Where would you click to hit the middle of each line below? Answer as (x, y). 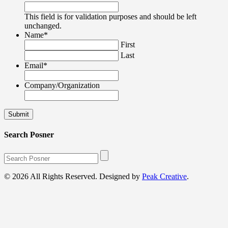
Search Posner (29, 134)
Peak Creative (164, 177)
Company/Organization (62, 85)
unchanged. (43, 25)
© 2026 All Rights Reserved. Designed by (73, 177)
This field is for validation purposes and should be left (110, 16)
